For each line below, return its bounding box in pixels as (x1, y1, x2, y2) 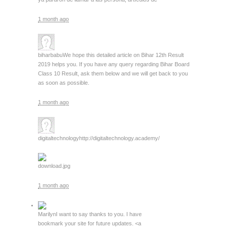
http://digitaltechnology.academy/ (79, 135, 160, 141)
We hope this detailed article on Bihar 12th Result (63, 52, 184, 58)
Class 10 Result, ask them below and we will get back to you (38, 70, 188, 76)
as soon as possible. (38, 80, 89, 86)
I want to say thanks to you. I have (56, 211, 142, 218)
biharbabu (38, 52, 63, 58)
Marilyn (38, 211, 56, 218)
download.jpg (38, 163, 70, 169)
